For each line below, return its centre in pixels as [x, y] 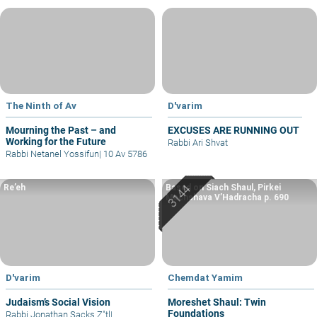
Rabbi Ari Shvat [198, 143]
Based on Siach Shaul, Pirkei [223, 188]
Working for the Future [56, 142]
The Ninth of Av [41, 106]
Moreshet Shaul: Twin [217, 302]
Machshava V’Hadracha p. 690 [227, 198]
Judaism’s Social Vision [58, 302]
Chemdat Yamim [205, 278]
